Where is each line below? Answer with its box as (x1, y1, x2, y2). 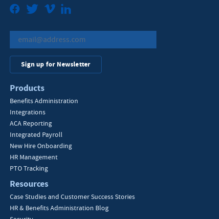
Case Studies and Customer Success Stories (10, 192, 135, 201)
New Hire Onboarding (10, 141, 72, 151)
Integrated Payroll (10, 130, 63, 139)
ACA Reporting (10, 119, 52, 128)
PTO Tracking (10, 164, 48, 173)
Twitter (39, 3, 68, 16)
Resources (10, 178, 48, 190)
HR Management (10, 153, 58, 162)
